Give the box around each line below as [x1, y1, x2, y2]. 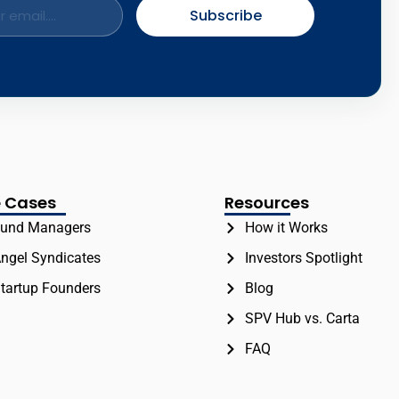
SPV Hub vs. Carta [244, 310, 360, 328]
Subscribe [189, 4, 262, 26]
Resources [224, 191, 310, 215]
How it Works [244, 219, 328, 237]
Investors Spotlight [244, 249, 362, 267]
